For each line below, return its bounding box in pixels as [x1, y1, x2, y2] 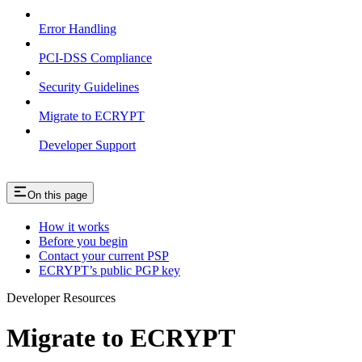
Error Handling [39, 22, 116, 36]
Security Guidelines [39, 80, 139, 95]
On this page [27, 189, 87, 202]
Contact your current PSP [39, 249, 169, 263]
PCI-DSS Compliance [39, 51, 152, 65]
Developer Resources [6, 291, 116, 305]
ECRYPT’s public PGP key [39, 263, 180, 278]
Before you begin [39, 234, 128, 249]
